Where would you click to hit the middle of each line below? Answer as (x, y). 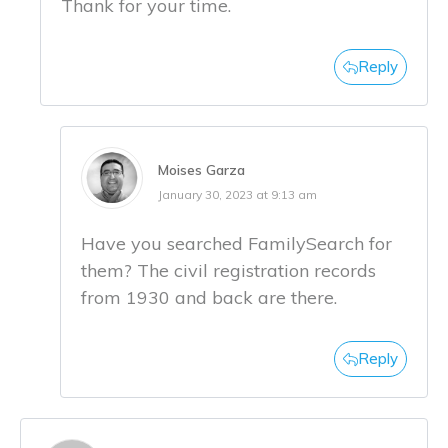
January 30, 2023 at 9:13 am (237, 194)
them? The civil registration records (228, 270)
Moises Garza (201, 169)
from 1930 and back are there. (209, 297)
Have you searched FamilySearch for (236, 243)
